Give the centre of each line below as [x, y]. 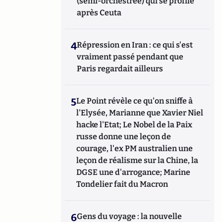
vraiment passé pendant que [130, 56]
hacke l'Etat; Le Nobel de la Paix [135, 124]
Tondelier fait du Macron [122, 184]
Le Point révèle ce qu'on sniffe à [135, 101]
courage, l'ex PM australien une [135, 148]
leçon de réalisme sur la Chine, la [138, 160]
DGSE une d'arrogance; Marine [134, 172]
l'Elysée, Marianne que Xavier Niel [140, 112]
